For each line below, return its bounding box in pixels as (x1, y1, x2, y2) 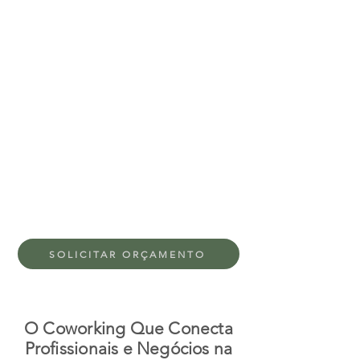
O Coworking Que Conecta (24, 318, 233, 338)
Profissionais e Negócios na (24, 338, 233, 358)
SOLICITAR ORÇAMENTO (48, 247, 206, 260)
